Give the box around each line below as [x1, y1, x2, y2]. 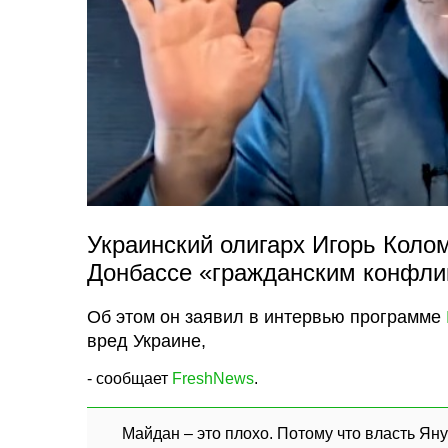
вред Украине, [87, 330, 206, 351]
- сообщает [87, 369, 172, 387]
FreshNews [172, 369, 254, 387]
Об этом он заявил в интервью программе [87, 306, 446, 327]
